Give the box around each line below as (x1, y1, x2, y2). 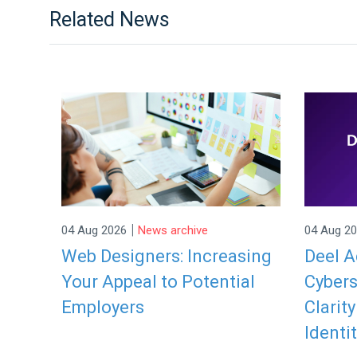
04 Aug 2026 (61, 223, 127, 238)
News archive (138, 223, 208, 238)
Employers (61, 296, 144, 317)
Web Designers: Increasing (61, 245, 272, 266)
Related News (49, 8, 170, 32)
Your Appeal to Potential (61, 271, 255, 292)
